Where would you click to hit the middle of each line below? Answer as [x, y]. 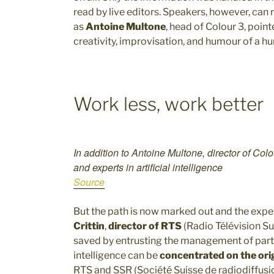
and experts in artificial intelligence [148, 167]
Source [89, 182]
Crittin [89, 226]
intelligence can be [117, 255]
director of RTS [145, 226]
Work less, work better [168, 104]
